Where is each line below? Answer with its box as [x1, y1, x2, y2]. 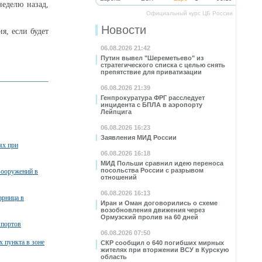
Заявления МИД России [101, 134, 177, 141]
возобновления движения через [101, 206, 205, 213]
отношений [101, 174, 137, 181]
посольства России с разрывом [101, 167, 204, 174]
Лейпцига [101, 108, 132, 115]
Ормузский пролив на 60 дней [101, 213, 198, 220]
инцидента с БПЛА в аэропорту [101, 101, 202, 108]
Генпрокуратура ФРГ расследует [101, 94, 205, 101]
